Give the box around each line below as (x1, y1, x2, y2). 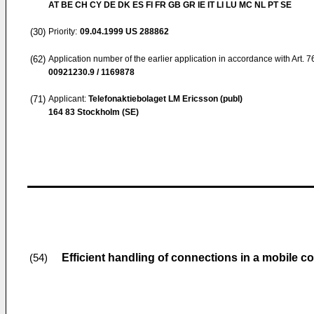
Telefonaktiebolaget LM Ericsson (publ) (88, 94, 243, 104)
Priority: (48, 27, 77, 36)
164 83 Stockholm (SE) (48, 107, 139, 117)
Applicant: (48, 94, 88, 104)
